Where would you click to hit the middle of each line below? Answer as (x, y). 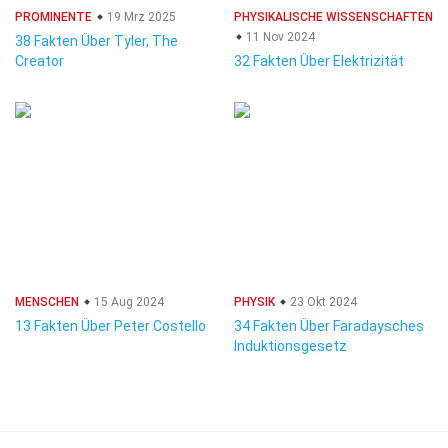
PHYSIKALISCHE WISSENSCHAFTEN (333, 17)
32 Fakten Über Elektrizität (319, 61)
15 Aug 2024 (127, 302)
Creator (39, 61)
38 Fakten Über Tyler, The (96, 41)
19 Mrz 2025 (140, 17)
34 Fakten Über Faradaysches (329, 326)
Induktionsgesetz (290, 346)
